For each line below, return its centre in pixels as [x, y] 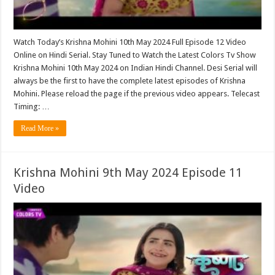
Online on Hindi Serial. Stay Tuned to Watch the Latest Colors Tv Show [135, 55]
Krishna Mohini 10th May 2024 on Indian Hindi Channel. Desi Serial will [136, 68]
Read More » [40, 128]
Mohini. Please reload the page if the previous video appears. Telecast [137, 93]
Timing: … [32, 106]
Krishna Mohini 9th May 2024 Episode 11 [128, 172]
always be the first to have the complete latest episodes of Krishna [130, 80]
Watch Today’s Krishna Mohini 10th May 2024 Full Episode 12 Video [130, 42]
